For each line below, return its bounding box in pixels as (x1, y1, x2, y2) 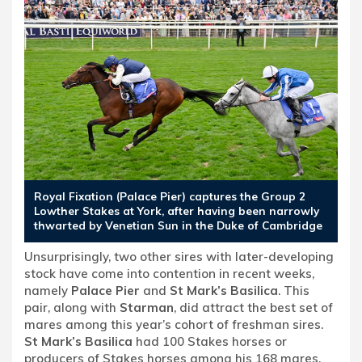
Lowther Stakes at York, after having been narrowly (34, 204, 319, 218)
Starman (120, 300, 174, 316)
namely (24, 283, 71, 299)
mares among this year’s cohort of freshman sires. (24, 317, 323, 333)
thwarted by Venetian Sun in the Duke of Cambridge (34, 218, 322, 233)
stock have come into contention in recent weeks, (24, 266, 314, 282)
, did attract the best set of (174, 300, 333, 316)
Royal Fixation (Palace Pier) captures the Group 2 (34, 189, 305, 204)
